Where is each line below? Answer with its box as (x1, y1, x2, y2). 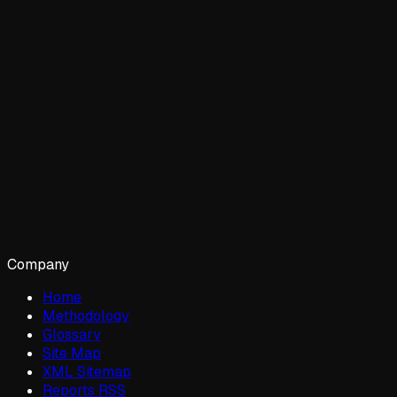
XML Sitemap (43, 362, 131, 381)
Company (7, 254, 69, 274)
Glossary (43, 324, 101, 344)
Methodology (43, 306, 129, 325)
